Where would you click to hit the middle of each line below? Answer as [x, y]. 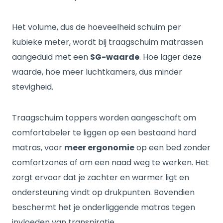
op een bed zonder [172, 148]
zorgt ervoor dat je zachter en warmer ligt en [101, 177]
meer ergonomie [99, 148]
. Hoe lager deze [170, 57]
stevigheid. [33, 87]
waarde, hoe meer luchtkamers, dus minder [97, 72]
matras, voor [38, 148]
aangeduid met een [51, 57]
